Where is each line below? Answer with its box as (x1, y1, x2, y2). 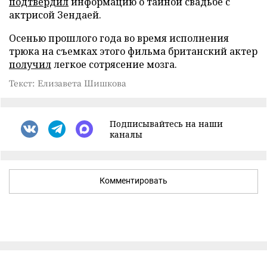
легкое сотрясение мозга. (51, 57, 177, 71)
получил (9, 57, 51, 71)
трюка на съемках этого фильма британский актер (9, 44, 257, 58)
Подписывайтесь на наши (110, 117, 223, 129)
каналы (110, 128, 142, 140)
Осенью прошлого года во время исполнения (9, 31, 229, 45)
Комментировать (100, 175, 167, 185)
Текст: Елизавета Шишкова (9, 76, 126, 89)
